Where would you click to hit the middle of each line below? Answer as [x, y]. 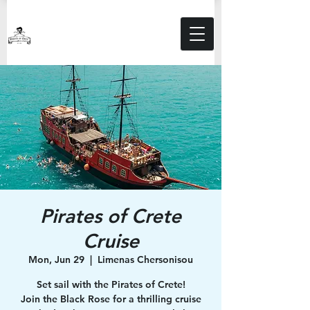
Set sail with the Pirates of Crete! [111, 284]
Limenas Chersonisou [145, 259]
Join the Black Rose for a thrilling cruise [111, 299]
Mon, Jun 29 [56, 259]
